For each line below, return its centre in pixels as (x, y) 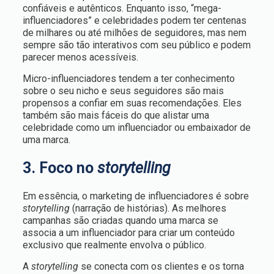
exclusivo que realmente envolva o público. (114, 245)
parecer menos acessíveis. (80, 57)
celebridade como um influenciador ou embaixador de (136, 128)
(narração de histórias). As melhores (149, 208)
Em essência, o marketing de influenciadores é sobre (135, 196)
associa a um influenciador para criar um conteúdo (128, 233)
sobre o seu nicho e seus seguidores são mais (123, 91)
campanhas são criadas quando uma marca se (120, 220)
